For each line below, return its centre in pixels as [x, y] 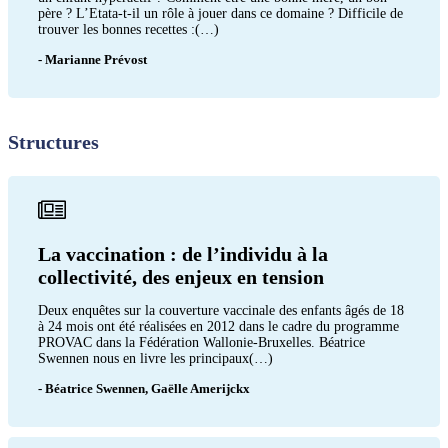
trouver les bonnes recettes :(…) [128, 29]
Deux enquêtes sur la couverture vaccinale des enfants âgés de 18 [221, 310]
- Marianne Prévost [92, 59]
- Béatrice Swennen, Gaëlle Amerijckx [144, 388]
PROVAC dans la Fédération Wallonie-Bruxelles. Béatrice [201, 342]
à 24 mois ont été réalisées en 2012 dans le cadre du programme [218, 326]
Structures [53, 141]
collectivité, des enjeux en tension [181, 276]
